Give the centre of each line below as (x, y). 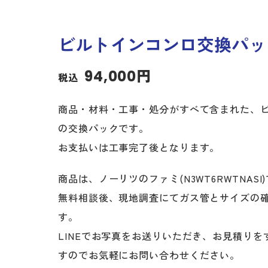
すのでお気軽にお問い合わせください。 (149, 255)
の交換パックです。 (104, 128)
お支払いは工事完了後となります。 (139, 147)
